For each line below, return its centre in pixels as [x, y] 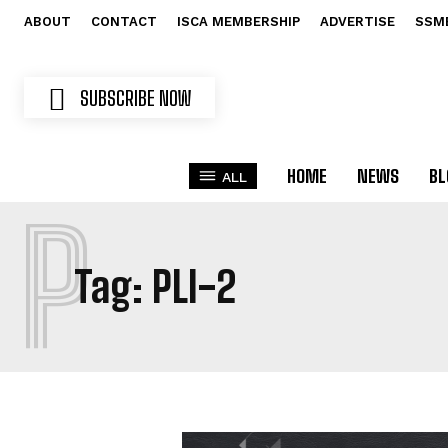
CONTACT [124, 21]
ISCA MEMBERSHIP [238, 21]
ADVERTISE [357, 21]
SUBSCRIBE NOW [135, 97]
